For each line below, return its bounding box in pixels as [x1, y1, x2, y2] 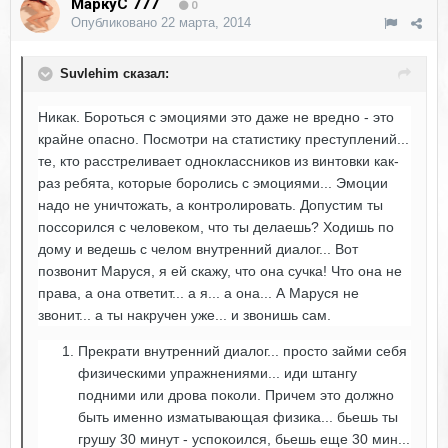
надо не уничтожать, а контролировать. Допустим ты [38, 197, 383, 214]
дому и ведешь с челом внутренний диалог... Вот [38, 241, 358, 258]
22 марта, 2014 [161, 15, 251, 31]
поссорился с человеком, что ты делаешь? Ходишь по [38, 219, 394, 236]
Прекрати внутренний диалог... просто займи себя [78, 343, 407, 360]
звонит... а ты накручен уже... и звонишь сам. [38, 307, 331, 324]
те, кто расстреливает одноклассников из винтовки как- [38, 153, 399, 170]
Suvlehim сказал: [60, 65, 169, 81]
